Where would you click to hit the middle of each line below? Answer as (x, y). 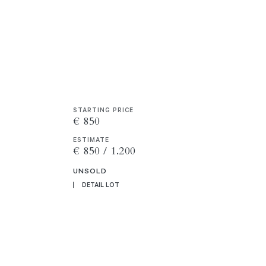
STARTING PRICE (104, 110)
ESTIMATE (91, 139)
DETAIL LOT (101, 184)
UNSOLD (90, 170)
